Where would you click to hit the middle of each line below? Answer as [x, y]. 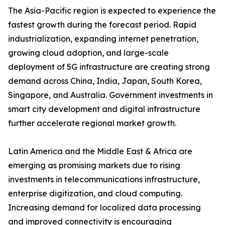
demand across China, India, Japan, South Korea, [105, 81]
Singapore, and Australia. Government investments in [110, 95]
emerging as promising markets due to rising [94, 165]
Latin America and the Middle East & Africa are [100, 151]
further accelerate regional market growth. [92, 123]
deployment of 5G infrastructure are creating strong [109, 67]
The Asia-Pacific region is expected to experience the [112, 11]
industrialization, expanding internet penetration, [103, 39]
